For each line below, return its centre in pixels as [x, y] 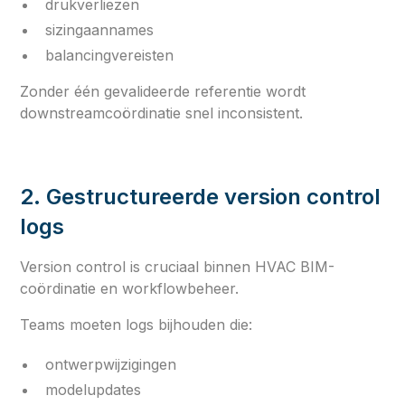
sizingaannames [100, 29]
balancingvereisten [110, 55]
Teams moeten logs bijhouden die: [137, 324]
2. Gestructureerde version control [201, 196]
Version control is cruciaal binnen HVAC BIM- [178, 266]
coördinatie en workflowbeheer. [130, 288]
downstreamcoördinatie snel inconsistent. [162, 113]
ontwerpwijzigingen [111, 364]
